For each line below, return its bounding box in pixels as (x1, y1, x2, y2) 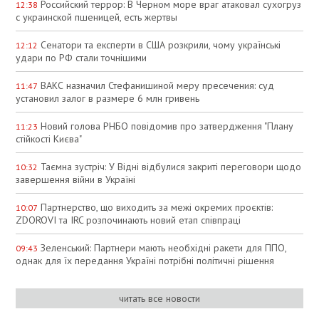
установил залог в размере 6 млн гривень (16, 92, 200, 105)
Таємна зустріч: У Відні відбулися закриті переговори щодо (38, 160, 302, 173)
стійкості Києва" (16, 132, 83, 145)
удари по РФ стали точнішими (16, 51, 147, 64)
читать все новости (119, 292, 200, 305)
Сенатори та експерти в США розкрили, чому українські (38, 38, 281, 51)
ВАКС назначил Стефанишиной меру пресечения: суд (38, 79, 275, 92)
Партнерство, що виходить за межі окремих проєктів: (38, 201, 273, 214)
